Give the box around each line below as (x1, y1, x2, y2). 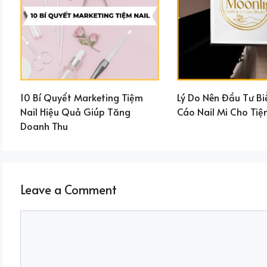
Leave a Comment (20, 181, 117, 198)
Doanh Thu (20, 119, 68, 133)
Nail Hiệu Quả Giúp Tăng (20, 105, 131, 119)
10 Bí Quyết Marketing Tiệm (20, 91, 143, 104)
